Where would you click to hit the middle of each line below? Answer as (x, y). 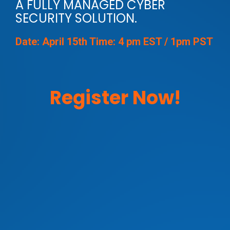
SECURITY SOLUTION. (76, 18)
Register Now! (115, 98)
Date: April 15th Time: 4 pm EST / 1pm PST (114, 42)
